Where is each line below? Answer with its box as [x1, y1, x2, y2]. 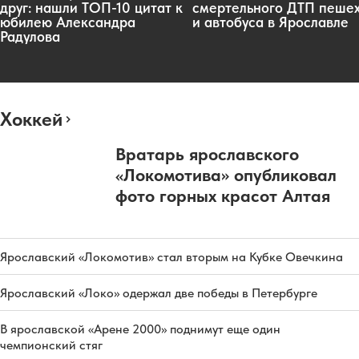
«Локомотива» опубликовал [115, 164, 337, 186]
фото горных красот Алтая [115, 185, 330, 207]
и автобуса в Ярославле [192, 14, 349, 31]
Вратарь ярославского [115, 143, 299, 165]
